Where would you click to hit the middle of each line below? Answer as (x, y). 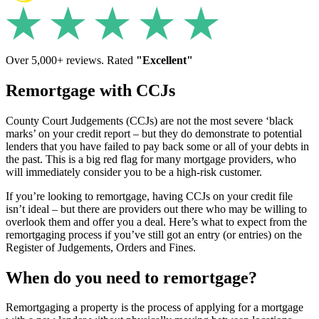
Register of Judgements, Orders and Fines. (101, 247)
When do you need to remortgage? (131, 277)
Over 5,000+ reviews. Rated (71, 60)
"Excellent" (164, 60)
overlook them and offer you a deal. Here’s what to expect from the (156, 221)
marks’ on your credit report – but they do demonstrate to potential (154, 133)
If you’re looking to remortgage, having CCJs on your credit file (149, 196)
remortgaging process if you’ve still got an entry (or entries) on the (154, 234)
